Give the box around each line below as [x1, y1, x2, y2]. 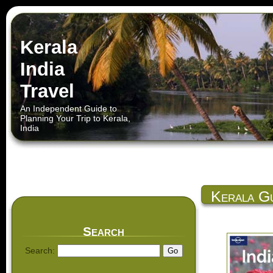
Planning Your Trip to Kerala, [20, 113, 130, 123]
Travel [20, 80, 74, 102]
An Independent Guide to [20, 104, 117, 113]
